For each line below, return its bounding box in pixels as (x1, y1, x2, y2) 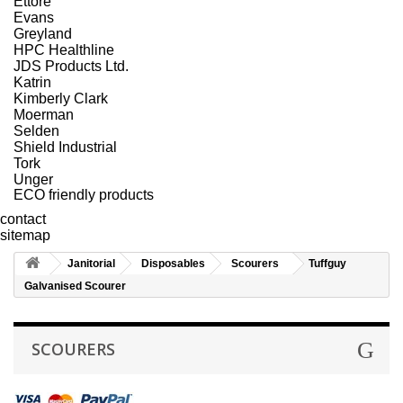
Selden (13, 121, 59, 139)
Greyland (13, 24, 72, 41)
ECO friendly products (13, 186, 154, 202)
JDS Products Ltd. (13, 57, 129, 74)
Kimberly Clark (13, 89, 108, 106)
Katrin (13, 73, 51, 90)
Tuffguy (309, 256, 346, 270)
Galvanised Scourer (24, 279, 126, 292)
